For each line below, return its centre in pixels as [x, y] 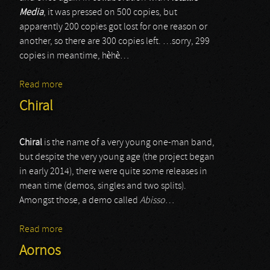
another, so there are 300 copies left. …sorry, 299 [115, 42]
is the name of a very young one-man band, [128, 143]
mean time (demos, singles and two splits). [103, 186]
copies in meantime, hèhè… [74, 56]
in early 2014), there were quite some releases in [113, 172]
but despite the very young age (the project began [117, 157]
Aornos [40, 251]
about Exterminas [98, 85]
